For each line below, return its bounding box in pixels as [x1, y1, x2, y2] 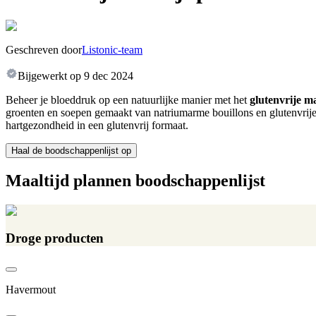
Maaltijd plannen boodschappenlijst [6, 171, 265, 190]
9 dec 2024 [84, 69, 133, 82]
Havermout [6, 283, 56, 296]
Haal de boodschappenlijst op [11, 145, 131, 156]
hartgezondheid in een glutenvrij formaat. [6, 119, 188, 131]
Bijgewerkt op [18, 69, 81, 82]
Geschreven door [6, 43, 82, 56]
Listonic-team [82, 43, 142, 56]
